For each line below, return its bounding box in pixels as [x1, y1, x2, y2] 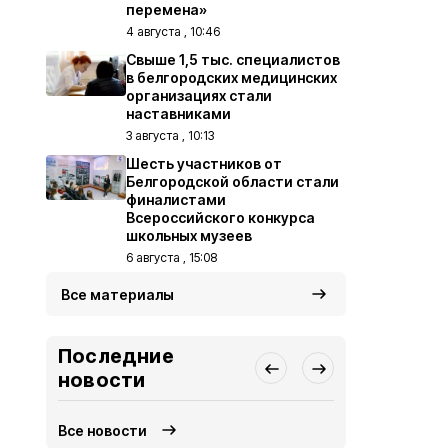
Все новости [58, 421, 148, 439]
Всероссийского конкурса [126, 209, 315, 226]
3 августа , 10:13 [126, 128, 214, 143]
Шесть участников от [126, 155, 282, 172]
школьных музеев [126, 227, 252, 244]
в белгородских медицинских [126, 69, 337, 86]
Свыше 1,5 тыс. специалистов [126, 51, 340, 68]
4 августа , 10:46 [126, 24, 220, 39]
